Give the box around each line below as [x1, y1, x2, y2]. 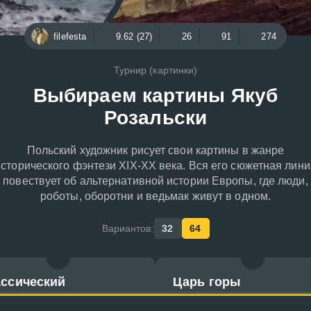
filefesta [53, 31, 87, 42]
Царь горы [173, 275, 240, 289]
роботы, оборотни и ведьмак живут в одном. [40, 190, 271, 202]
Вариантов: [101, 222, 154, 234]
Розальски [104, 107, 207, 128]
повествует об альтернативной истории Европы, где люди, [3, 175, 308, 187]
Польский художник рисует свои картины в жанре [26, 144, 285, 156]
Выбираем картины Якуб [33, 85, 278, 106]
